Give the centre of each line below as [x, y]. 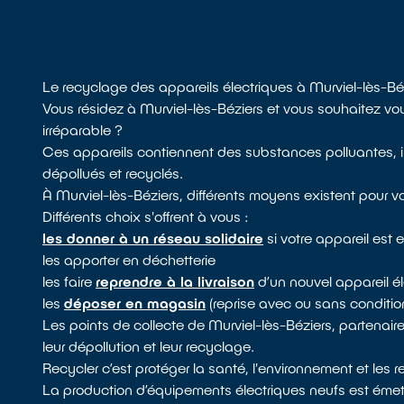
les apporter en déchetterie [129, 260]
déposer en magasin [135, 303]
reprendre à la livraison [175, 281]
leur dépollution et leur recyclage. [149, 346]
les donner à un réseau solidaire [153, 238]
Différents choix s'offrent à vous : [146, 216]
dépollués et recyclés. [113, 173]
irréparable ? [83, 130]
